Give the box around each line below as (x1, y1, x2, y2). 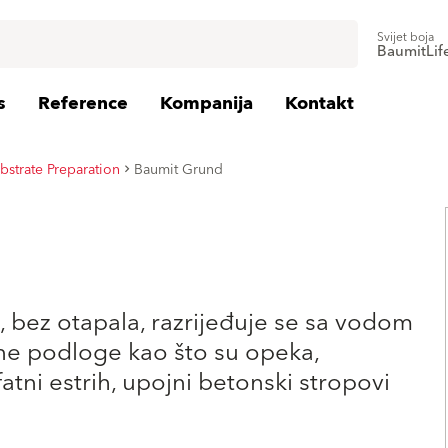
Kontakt (285, 88, 354, 119)
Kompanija (160, 88, 253, 119)
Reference (38, 88, 128, 119)
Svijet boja (377, 27, 434, 48)
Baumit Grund (134, 157, 223, 182)
